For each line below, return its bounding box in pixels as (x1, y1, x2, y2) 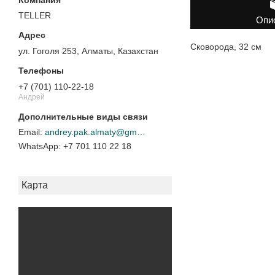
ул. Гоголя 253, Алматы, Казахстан (18, 46, 158, 56)
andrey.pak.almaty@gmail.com (137, 127, 145, 137)
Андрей (18, 92, 45, 101)
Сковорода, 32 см (190, 41, 261, 52)
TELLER (18, 10, 51, 21)
